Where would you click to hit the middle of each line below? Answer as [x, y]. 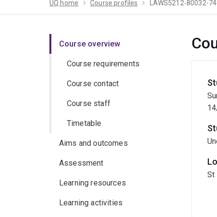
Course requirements [103, 64]
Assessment [81, 163]
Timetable [84, 124]
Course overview [90, 44]
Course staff [89, 104]
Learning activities [91, 203]
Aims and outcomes [93, 143]
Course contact [93, 84]
